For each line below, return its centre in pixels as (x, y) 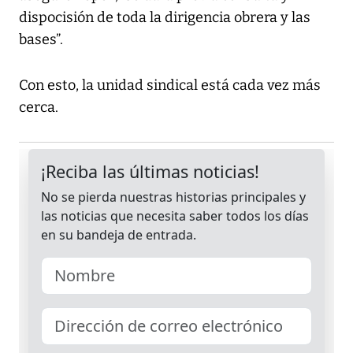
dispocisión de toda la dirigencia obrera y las (165, 18)
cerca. (39, 108)
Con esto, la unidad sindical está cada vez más (170, 85)
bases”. (41, 40)
